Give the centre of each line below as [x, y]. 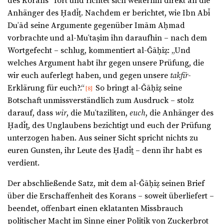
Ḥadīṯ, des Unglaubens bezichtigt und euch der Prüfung [109, 126]
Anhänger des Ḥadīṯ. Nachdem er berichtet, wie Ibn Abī [109, 13]
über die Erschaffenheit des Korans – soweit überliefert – [111, 196]
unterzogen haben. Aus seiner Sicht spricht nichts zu [103, 138]
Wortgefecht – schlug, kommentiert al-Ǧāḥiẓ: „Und [99, 51]
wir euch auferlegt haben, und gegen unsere [89, 76]
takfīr [179, 76]
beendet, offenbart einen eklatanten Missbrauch [95, 209]
